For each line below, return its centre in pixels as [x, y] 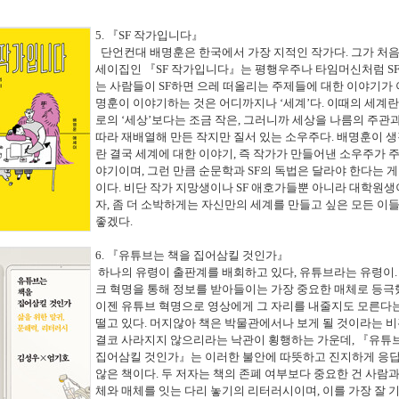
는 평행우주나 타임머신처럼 [314, 69]
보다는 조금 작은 [195, 120]
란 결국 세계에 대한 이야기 [164, 154]
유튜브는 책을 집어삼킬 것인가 [198, 256]
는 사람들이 [127, 86]
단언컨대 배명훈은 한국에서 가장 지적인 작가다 [220, 53]
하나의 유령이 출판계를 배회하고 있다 [195, 273]
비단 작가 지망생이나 [180, 188]
